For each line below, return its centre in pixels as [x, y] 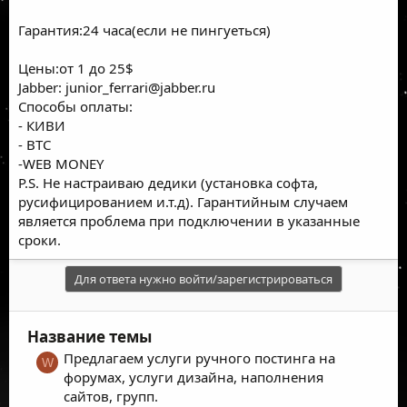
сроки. [40, 239]
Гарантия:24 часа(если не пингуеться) [144, 30]
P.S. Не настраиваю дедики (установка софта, [168, 182]
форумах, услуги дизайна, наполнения [194, 377]
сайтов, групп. [111, 396]
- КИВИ [42, 125]
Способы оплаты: [75, 106]
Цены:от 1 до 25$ [76, 68]
